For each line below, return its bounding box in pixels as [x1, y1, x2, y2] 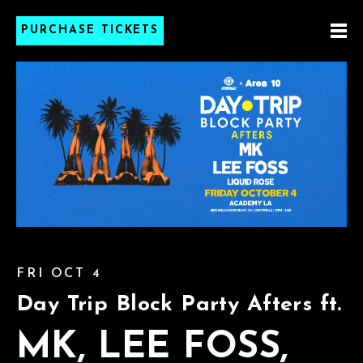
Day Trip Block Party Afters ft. [16, 294, 342, 316]
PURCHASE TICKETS [21, 24, 160, 36]
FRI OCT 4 [16, 267, 102, 280]
